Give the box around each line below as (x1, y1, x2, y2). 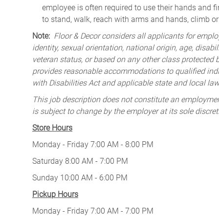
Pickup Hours (32, 189, 78, 199)
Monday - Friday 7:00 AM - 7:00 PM (32, 206, 153, 216)
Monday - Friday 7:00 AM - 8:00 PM (32, 139, 153, 149)
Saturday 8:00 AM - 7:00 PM (32, 156, 128, 166)
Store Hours (32, 123, 72, 132)
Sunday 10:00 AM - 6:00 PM (32, 173, 128, 182)
